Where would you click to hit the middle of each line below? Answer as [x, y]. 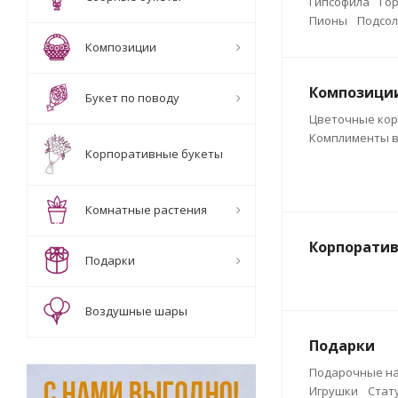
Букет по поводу [132, 98]
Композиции [121, 48]
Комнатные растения [146, 210]
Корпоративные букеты [154, 154]
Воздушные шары [136, 311]
